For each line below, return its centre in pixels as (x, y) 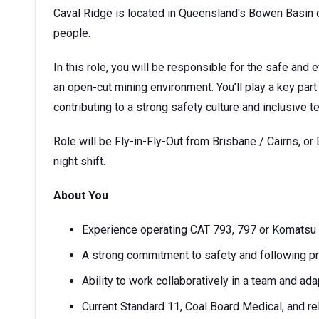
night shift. (79, 161)
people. (72, 33)
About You (81, 195)
